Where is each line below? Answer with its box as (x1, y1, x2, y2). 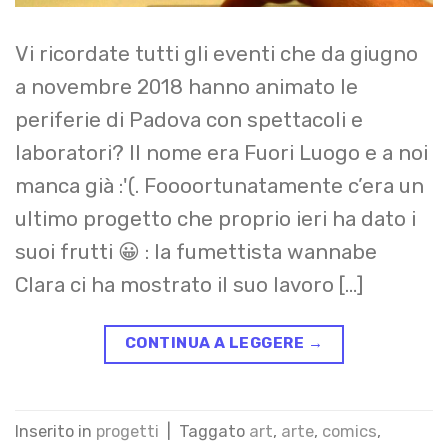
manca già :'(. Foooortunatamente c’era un (15, 173, 424, 198)
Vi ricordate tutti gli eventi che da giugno (15, 41, 418, 66)
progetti (96, 422, 159, 442)
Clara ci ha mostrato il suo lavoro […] (15, 272, 363, 297)
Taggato (179, 422, 249, 442)
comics (322, 422, 377, 442)
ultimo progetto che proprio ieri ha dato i (15, 206, 416, 231)
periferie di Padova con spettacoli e (15, 107, 363, 132)
